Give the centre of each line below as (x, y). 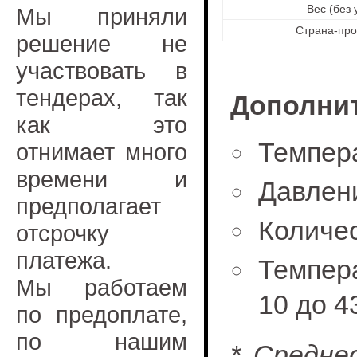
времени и (102, 179)
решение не (102, 43)
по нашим (102, 341)
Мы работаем (102, 287)
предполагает (88, 206)
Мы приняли (102, 16)
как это (102, 125)
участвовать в (102, 71)
